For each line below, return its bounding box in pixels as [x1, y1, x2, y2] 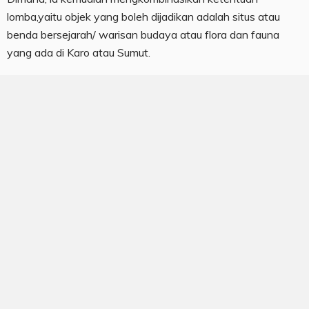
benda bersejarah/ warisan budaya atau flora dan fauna [7, 28, 279, 42]
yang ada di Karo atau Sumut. [7, 46, 150, 60]
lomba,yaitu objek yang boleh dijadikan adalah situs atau [7, 10, 280, 24]
